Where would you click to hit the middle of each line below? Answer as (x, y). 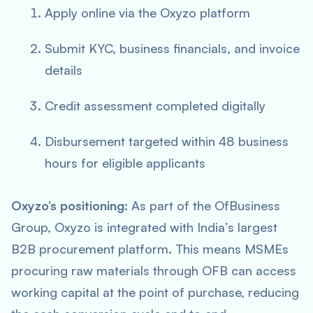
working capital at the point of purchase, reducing (155, 292)
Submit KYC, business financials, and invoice (172, 48)
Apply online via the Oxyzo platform (147, 13)
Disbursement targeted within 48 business (167, 141)
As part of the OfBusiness (204, 205)
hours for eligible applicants (125, 163)
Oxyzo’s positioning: (70, 205)
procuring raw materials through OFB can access (154, 270)
